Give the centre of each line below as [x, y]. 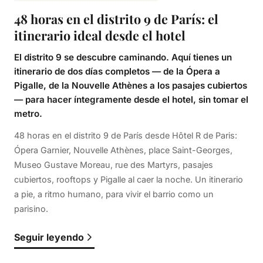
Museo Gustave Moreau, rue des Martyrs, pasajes [114, 164]
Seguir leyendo [49, 237]
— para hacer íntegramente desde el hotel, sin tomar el [131, 99]
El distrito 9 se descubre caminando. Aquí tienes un [123, 57]
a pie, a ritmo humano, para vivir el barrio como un [114, 194]
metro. [28, 113]
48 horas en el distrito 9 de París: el [116, 18]
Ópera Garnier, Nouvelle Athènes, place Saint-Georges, [123, 150]
